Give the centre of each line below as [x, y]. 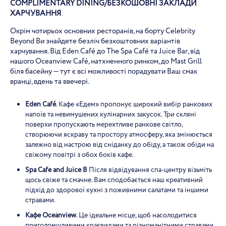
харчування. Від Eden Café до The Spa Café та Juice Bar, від [105, 51]
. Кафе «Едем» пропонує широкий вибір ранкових [134, 104]
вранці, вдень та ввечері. [50, 82]
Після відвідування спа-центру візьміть [150, 170]
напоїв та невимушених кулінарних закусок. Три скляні [111, 115]
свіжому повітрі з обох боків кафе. [79, 155]
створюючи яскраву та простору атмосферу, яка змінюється [119, 135]
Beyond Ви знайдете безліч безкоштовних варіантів [95, 41]
